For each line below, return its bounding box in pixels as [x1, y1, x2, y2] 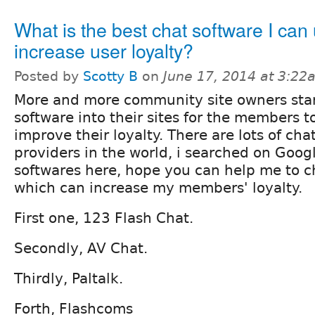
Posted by [14, 68, 83, 84]
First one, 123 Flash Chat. [14, 209, 193, 226]
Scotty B [83, 68, 138, 84]
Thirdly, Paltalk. [14, 269, 123, 287]
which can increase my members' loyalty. [14, 179, 302, 196]
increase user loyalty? [14, 36, 193, 64]
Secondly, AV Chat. [14, 239, 148, 257]
